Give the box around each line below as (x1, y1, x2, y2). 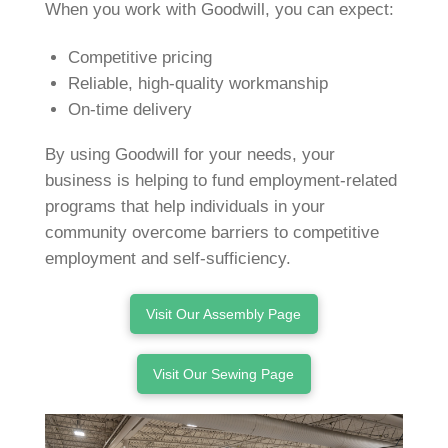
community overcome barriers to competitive (44, 222, 379, 242)
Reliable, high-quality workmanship (67, 74, 328, 94)
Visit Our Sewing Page (153, 366, 295, 382)
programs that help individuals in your (44, 196, 325, 216)
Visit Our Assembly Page (146, 305, 302, 322)
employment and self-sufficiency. (44, 248, 291, 268)
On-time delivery (67, 100, 192, 120)
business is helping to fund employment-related (44, 170, 397, 190)
